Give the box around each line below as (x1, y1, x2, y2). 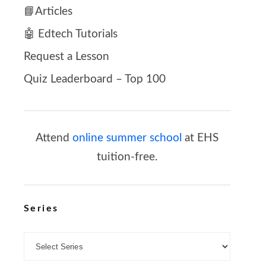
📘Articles (24, 6, 72, 18)
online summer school (72, 132, 182, 144)
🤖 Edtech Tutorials (24, 28, 118, 40)
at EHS (182, 132, 218, 144)
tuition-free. (97, 151, 157, 163)
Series (24, 204, 59, 214)
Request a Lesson (24, 51, 109, 63)
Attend (36, 132, 72, 144)
